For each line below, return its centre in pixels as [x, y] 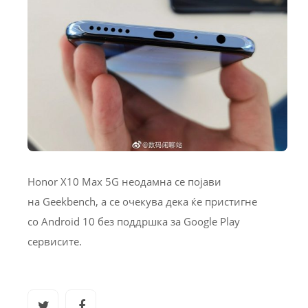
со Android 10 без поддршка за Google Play [134, 221]
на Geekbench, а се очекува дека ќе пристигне [142, 201]
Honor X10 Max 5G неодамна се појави [124, 181]
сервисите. [55, 241]
